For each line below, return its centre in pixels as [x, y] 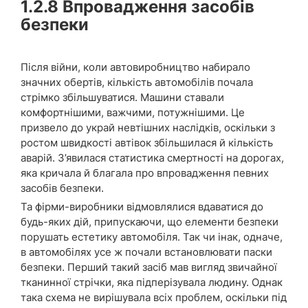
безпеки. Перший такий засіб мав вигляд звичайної [149, 267]
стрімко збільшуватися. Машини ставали [122, 98]
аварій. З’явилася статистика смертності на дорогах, [152, 158]
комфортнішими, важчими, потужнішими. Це [133, 113]
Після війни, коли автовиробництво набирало [135, 67]
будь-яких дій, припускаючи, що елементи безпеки [150, 222]
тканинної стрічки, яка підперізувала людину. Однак [152, 283]
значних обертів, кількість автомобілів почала [137, 82]
